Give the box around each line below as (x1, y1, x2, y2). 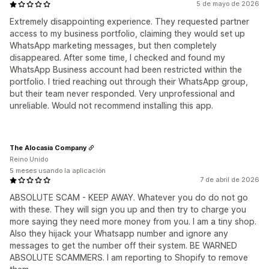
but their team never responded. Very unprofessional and (10, 88, 235, 98)
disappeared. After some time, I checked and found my (10, 52, 225, 62)
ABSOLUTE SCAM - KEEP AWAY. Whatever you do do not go (10, 192, 248, 202)
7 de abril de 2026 (200, 175, 259, 184)
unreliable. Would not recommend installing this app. (10, 100, 213, 110)
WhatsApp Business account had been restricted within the (10, 64, 242, 74)
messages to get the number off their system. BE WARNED (10, 240, 237, 250)
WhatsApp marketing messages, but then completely (10, 40, 217, 50)
